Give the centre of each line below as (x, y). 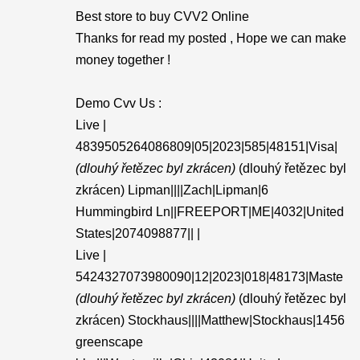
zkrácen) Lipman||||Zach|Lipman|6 (172, 190)
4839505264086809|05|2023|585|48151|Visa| (207, 147)
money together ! (123, 60)
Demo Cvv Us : (119, 103)
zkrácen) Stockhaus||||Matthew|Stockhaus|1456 (210, 320)
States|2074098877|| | (138, 233)
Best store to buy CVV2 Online (162, 16)
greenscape (109, 342)
